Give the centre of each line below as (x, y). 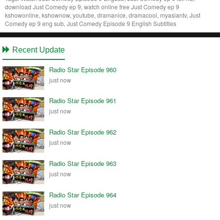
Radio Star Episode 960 (83, 69)
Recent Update (38, 50)
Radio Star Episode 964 (83, 195)
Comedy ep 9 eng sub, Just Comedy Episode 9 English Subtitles (91, 23)
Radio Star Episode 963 (83, 164)
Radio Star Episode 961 (83, 101)
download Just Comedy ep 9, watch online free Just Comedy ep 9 (92, 6)
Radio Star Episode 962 (83, 132)
